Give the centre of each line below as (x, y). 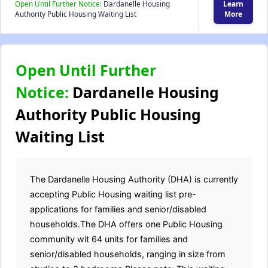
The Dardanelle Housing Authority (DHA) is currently (134, 179)
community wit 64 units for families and (109, 239)
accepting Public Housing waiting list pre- (113, 194)
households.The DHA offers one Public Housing (126, 224)
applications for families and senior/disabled (118, 209)
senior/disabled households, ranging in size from (128, 254)
